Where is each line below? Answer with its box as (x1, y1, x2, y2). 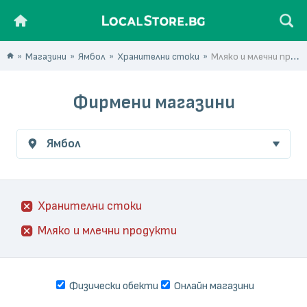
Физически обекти (66, 279, 158, 293)
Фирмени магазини (72, 92, 235, 114)
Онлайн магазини (171, 279, 254, 293)
